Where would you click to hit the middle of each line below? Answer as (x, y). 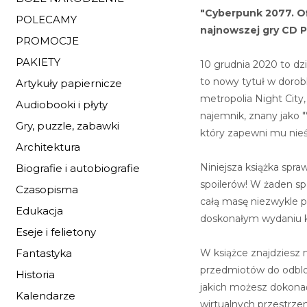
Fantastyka (44, 253)
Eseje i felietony (56, 232)
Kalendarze (46, 296)
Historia (35, 274)
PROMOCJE (47, 41)
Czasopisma (47, 189)
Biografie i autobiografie (78, 168)
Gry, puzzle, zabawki (67, 126)
